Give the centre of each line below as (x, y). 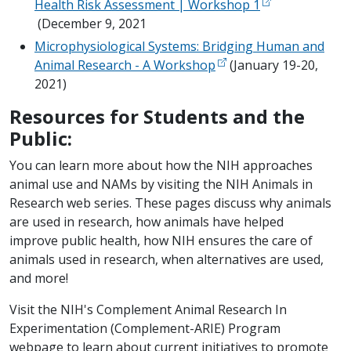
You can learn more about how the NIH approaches (161, 166)
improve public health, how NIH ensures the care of (161, 241)
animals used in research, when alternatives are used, (166, 260)
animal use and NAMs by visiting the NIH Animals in (161, 185)
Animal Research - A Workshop (125, 65)
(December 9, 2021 (90, 23)
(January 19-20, (272, 65)
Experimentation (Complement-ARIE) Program (145, 329)
